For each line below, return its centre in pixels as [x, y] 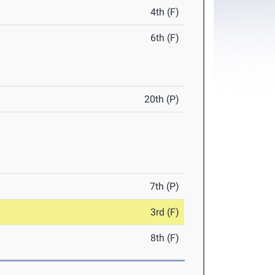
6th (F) [165, 38]
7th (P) [165, 186]
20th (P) [162, 99]
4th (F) [165, 12]
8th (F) [165, 238]
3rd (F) [165, 212]
